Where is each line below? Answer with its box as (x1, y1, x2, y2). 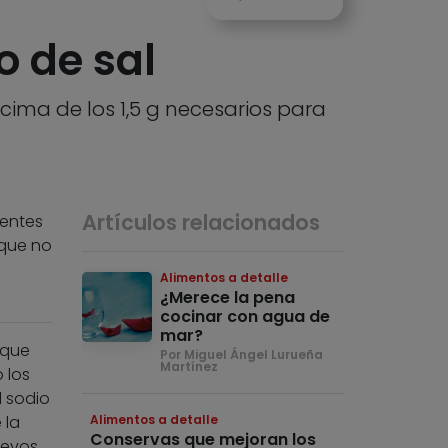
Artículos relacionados (82, 208, 321, 238)
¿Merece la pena (160, 286, 296, 310)
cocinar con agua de (160, 305, 331, 329)
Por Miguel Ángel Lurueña (160, 346, 324, 364)
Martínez (160, 358, 219, 376)
